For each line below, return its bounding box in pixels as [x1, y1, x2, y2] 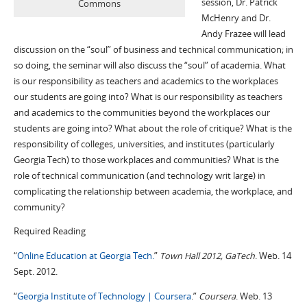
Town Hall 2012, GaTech [159, 250, 255, 262]
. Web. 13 [235, 290, 272, 302]
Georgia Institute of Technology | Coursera [16, 290, 191, 302]
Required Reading [13, 225, 86, 238]
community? [13, 201, 65, 213]
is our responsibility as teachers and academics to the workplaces [13, 75, 278, 87]
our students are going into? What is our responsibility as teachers [13, 90, 282, 103]
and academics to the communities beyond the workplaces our [13, 106, 270, 119]
